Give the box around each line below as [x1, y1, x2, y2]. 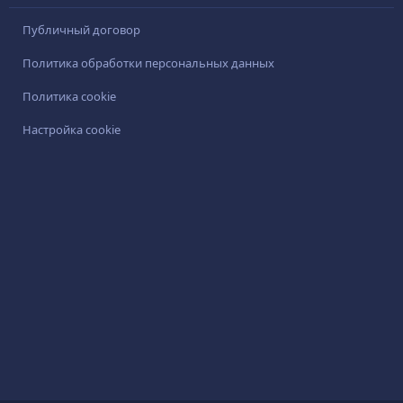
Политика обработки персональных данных [22, 55, 274, 72]
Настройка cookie [22, 121, 121, 139]
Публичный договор [22, 22, 140, 39]
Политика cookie [22, 88, 116, 105]
